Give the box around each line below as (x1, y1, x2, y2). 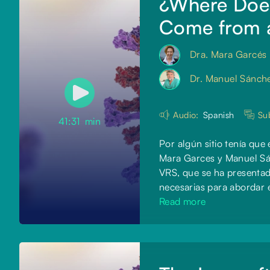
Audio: (173, 109, 199, 121)
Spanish (202, 109, 234, 121)
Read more (159, 195, 206, 208)
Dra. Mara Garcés (190, 48, 267, 61)
